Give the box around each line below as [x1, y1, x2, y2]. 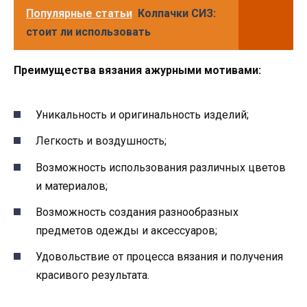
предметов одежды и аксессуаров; [36, 223, 217, 237]
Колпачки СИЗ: [138, 6, 216, 20]
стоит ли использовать [26, 25, 151, 38]
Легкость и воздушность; [36, 134, 167, 148]
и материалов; [36, 179, 108, 193]
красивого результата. [36, 269, 149, 282]
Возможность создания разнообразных [36, 205, 238, 219]
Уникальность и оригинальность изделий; [36, 108, 249, 122]
